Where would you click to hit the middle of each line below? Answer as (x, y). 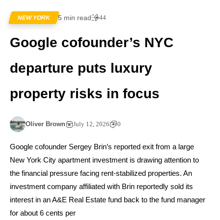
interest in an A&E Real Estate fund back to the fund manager (108, 200)
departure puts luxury (81, 68)
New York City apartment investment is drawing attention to (104, 160)
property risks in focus (85, 94)
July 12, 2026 (91, 124)
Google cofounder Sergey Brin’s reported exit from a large (102, 147)
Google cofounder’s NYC (92, 43)
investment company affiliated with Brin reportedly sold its (101, 187)
